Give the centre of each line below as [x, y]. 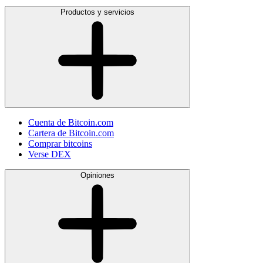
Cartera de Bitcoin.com [71, 133]
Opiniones [97, 176]
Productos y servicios [97, 12]
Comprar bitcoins [60, 144]
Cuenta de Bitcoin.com [71, 123]
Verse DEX [50, 154]
